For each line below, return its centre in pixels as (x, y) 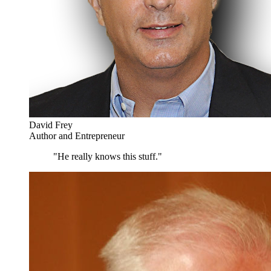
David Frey (51, 125)
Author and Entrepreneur (77, 135)
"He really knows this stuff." (108, 156)
